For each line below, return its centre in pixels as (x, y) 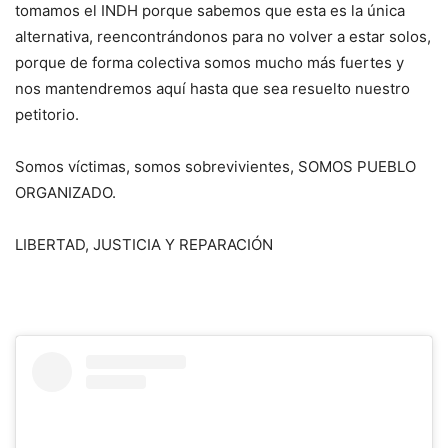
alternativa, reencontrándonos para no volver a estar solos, (223, 36)
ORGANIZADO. (65, 192)
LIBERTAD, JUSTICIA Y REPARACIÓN (144, 244)
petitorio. (47, 114)
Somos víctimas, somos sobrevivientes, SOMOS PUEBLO (215, 166)
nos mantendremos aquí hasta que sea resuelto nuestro (212, 88)
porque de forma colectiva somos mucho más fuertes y (209, 62)
